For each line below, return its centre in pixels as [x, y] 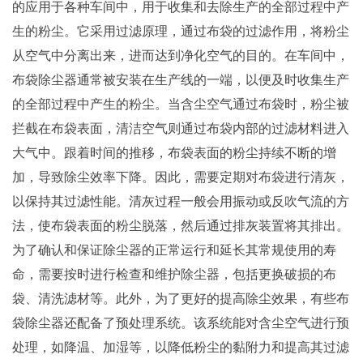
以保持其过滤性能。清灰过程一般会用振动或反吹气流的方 [181, 201]
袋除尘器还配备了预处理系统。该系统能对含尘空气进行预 [181, 322]
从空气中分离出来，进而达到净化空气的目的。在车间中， [181, 55]
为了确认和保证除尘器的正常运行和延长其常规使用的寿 [174, 250]
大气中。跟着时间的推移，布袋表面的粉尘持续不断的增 [174, 152]
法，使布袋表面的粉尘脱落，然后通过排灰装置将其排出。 [181, 225]
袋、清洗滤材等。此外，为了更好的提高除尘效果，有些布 [181, 298]
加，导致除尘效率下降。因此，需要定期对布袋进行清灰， [181, 177]
